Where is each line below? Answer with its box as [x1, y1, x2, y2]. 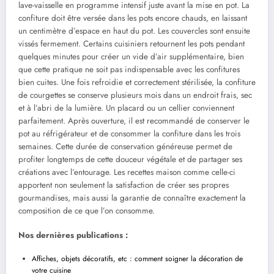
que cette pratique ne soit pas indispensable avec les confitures [18, 63, 240, 75]
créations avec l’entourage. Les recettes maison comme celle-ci [18, 166, 235, 178]
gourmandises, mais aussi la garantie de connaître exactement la [18, 191, 246, 204]
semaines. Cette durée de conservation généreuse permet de [18, 140, 232, 152]
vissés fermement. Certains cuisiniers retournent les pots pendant [18, 37, 245, 50]
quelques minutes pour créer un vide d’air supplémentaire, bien [18, 50, 244, 62]
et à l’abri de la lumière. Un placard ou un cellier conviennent [18, 102, 234, 114]
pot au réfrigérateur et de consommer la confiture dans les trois [18, 127, 240, 139]
